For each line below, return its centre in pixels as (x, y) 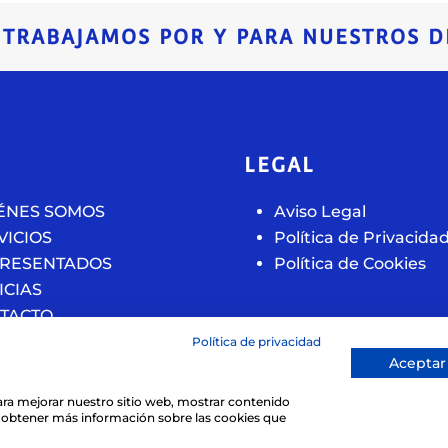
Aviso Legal (320, 211)
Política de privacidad (256, 341)
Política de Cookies (350, 263)
